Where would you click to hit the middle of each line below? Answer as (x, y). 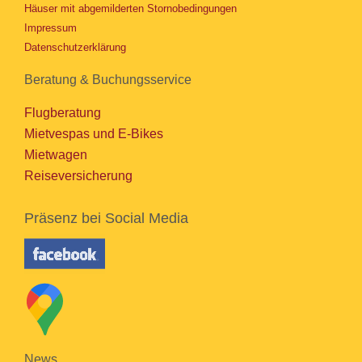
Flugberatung (63, 113)
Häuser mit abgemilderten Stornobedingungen (130, 8)
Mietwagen (56, 155)
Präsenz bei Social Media (106, 218)
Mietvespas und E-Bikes (94, 134)
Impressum (51, 28)
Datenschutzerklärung (75, 47)
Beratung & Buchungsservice (108, 80)
